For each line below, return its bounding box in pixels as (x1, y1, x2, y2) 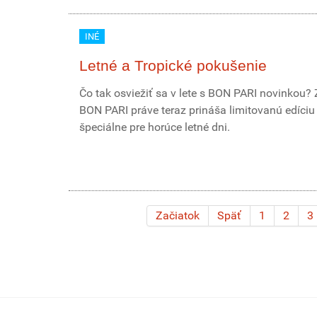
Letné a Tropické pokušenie (79, 57, 267, 74)
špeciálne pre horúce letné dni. (79, 120, 230, 134)
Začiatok (156, 209, 200, 222)
